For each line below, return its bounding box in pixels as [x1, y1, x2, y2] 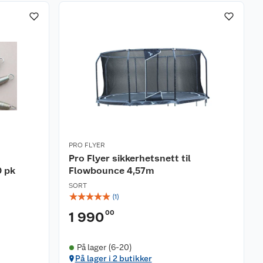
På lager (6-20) [76, 242, 132, 252]
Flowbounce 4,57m [69, 165, 154, 176]
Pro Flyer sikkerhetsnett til [69, 153, 191, 164]
